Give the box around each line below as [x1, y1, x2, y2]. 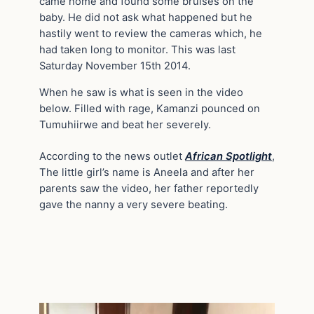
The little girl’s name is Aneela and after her [39, 165, 254, 179]
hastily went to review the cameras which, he [39, 27, 262, 41]
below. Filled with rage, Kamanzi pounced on [39, 102, 260, 115]
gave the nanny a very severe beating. [39, 198, 228, 211]
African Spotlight [185, 149, 272, 163]
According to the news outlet [39, 149, 185, 163]
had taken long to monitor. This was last [39, 43, 235, 57]
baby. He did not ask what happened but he [39, 11, 252, 25]
